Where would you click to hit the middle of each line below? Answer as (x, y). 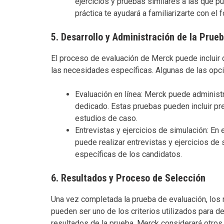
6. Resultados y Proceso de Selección (128, 178)
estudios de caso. (106, 118)
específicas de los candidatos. (128, 154)
